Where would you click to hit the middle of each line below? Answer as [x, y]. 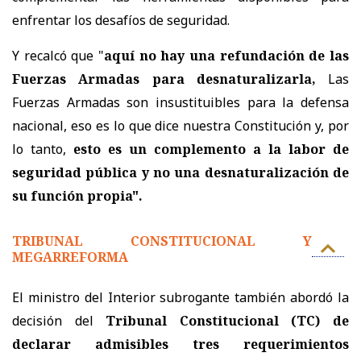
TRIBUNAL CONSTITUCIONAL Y [162, 241]
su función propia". [77, 196]
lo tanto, [43, 149]
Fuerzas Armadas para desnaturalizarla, [164, 79]
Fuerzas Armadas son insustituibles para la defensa [180, 103]
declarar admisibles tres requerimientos [180, 344]
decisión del [59, 321]
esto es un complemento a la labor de [211, 149]
